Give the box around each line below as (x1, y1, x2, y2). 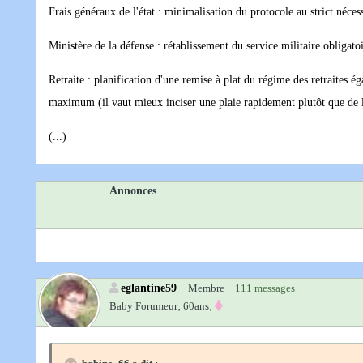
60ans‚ (183, 300, 212, 313)
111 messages (235, 282, 295, 295)
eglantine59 (121, 281, 177, 295)
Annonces (109, 184, 156, 198)
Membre (188, 282, 224, 295)
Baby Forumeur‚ (109, 300, 181, 313)
